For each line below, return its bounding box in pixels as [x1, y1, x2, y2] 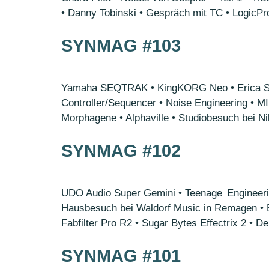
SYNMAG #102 [61, 141, 181, 160]
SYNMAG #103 [61, 36, 181, 55]
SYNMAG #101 [61, 246, 181, 265]
